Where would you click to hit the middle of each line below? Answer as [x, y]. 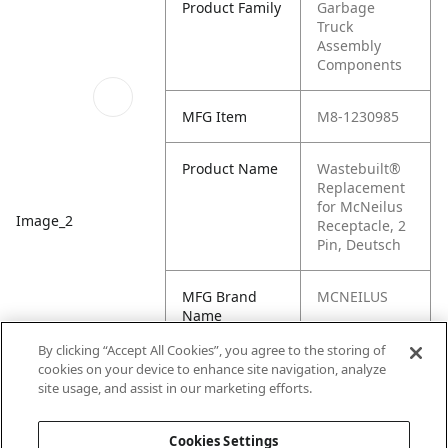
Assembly [349, 45]
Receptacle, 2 [362, 225]
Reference [216, 386]
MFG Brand [220, 296]
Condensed [220, 405]
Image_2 [44, 221]
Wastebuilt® [359, 168]
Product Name [230, 168]
